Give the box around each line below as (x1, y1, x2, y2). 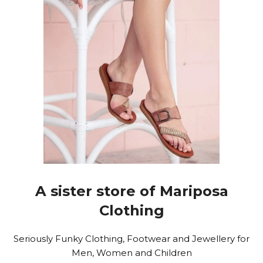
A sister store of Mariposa (35, 183, 228, 200)
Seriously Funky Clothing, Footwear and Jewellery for (14, 233, 250, 245)
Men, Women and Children (71, 247, 192, 259)
